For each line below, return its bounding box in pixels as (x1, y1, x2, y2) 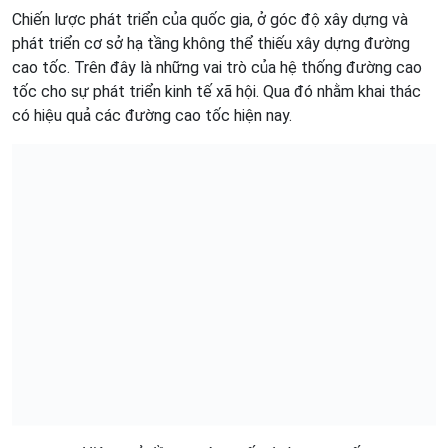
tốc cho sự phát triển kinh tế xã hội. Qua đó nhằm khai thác (12, 82, 421, 102)
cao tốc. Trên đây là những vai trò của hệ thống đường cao (12, 58, 422, 78)
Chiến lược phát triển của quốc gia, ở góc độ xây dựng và (12, 10, 408, 30)
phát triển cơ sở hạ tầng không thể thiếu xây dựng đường (12, 34, 410, 54)
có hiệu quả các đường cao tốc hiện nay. (12, 106, 292, 126)
